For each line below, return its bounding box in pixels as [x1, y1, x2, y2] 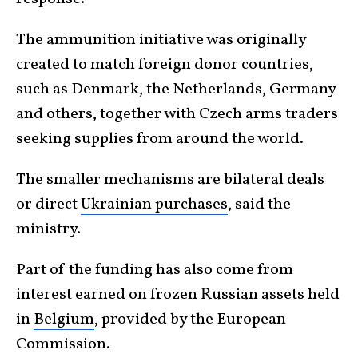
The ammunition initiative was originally [16, 29, 306, 52]
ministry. [16, 218, 81, 241]
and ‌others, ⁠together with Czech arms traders [16, 103, 338, 126]
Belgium [34, 308, 94, 332]
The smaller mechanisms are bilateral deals [16, 169, 324, 192]
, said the [228, 193, 291, 217]
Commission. [16, 333, 110, 356]
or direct [16, 193, 81, 217]
